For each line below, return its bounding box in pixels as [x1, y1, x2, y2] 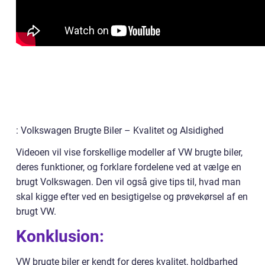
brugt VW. [16, 205, 56, 217]
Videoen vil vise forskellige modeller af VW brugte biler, [16, 146, 243, 158]
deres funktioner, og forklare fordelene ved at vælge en [16, 161, 241, 173]
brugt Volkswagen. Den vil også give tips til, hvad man [16, 176, 241, 188]
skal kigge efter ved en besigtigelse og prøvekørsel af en [16, 190, 248, 202]
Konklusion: [16, 226, 104, 246]
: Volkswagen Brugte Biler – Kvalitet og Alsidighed [16, 124, 224, 136]
